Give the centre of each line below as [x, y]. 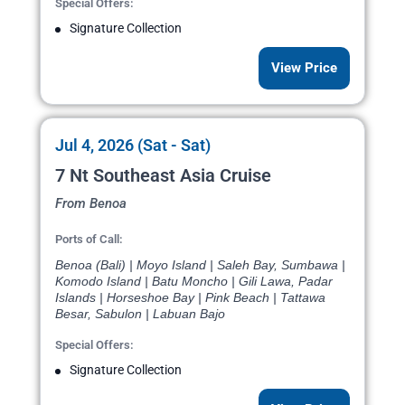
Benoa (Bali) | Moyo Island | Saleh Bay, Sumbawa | [200, 265]
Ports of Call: [89, 240]
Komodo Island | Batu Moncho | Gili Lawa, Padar [194, 282]
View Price [304, 68]
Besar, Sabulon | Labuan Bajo [140, 314]
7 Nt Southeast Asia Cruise [163, 176]
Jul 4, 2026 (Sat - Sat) [133, 146]
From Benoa [91, 204]
